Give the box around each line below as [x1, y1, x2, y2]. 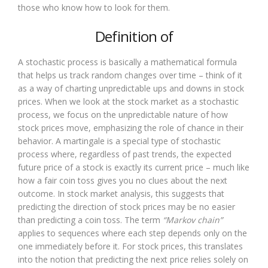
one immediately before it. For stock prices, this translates [18, 240, 243, 252]
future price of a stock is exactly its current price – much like [18, 161, 249, 173]
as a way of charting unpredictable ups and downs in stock [18, 82, 244, 94]
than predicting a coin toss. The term [18, 214, 163, 226]
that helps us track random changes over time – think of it [18, 69, 242, 81]
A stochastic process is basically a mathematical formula [18, 56, 237, 68]
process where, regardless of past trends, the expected [18, 148, 232, 160]
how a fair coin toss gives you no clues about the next [18, 174, 227, 186]
